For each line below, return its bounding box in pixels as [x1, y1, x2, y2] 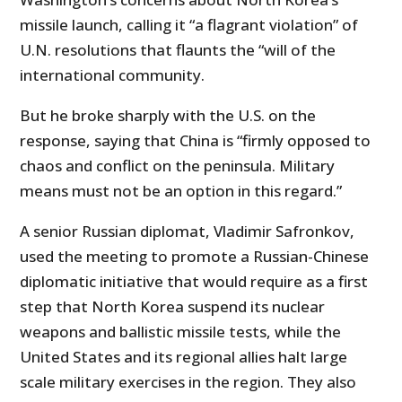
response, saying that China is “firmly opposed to [20, 130, 371, 152]
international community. [20, 65, 205, 86]
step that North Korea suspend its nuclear [20, 296, 326, 318]
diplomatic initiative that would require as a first [20, 271, 369, 293]
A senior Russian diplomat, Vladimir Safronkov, [20, 221, 355, 242]
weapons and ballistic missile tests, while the [20, 321, 342, 343]
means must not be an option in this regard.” [20, 180, 343, 202]
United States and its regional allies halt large [20, 346, 348, 368]
